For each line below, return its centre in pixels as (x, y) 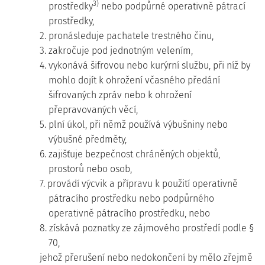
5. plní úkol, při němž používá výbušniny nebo (134, 125)
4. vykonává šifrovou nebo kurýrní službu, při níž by (145, 65)
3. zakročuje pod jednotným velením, (116, 51)
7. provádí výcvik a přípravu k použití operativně (139, 184)
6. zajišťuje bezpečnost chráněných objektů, (130, 154)
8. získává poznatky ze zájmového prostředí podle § (147, 228)
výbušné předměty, (88, 139)
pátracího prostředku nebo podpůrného (131, 198)
